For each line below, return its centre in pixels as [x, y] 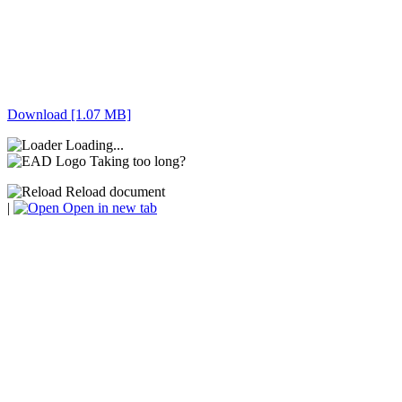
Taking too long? [138, 162]
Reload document [114, 192]
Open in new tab [108, 208]
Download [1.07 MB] [69, 115]
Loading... [95, 145]
